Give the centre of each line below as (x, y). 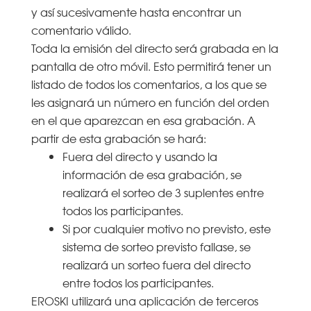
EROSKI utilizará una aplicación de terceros (144, 300)
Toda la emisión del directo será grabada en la (154, 48)
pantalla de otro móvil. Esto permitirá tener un (151, 66)
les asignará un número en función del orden (150, 102)
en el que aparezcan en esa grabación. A (143, 120)
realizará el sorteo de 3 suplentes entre (163, 192)
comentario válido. (81, 30)
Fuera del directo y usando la (140, 156)
